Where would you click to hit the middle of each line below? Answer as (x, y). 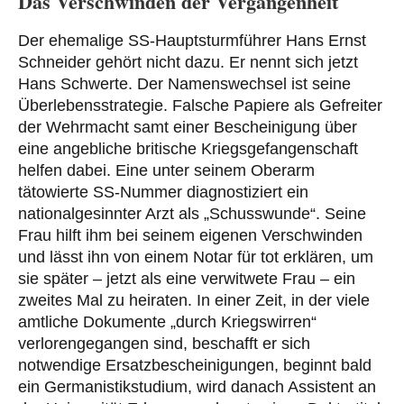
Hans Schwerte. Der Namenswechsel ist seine (184, 84)
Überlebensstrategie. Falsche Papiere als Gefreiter (200, 106)
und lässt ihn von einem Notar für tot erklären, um (196, 257)
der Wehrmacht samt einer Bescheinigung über (188, 128)
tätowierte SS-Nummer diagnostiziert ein (163, 193)
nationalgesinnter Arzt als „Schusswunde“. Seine (192, 214)
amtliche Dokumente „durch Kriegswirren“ (167, 322)
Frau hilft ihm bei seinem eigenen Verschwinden (190, 236)
